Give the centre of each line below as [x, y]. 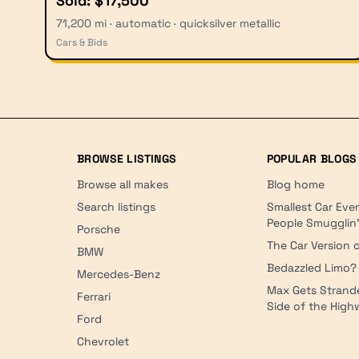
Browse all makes [123, 184]
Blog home [295, 184]
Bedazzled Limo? [311, 267]
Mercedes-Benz [119, 274]
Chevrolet [103, 341]
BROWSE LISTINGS [127, 158]
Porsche [99, 229]
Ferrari [94, 296]
